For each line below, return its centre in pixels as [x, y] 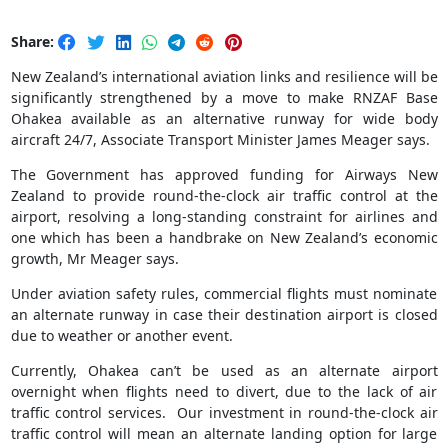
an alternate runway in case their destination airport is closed [224, 315]
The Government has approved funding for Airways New [224, 175]
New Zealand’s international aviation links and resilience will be [224, 77]
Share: [32, 42]
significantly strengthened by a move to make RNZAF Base [224, 98]
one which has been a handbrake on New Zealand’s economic [224, 238]
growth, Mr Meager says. [94, 259]
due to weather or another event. [121, 336]
